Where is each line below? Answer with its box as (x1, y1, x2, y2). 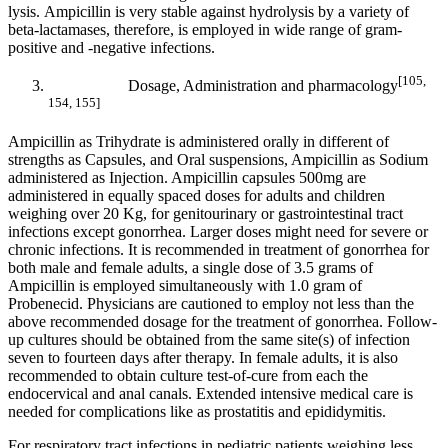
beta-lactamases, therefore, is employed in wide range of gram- (8, 20, 402, 38)
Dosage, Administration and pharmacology (48, 76, 398, 94)
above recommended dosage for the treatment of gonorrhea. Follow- (8, 313, 437, 331)
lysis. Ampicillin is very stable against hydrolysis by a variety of (8, 2, 409, 20)
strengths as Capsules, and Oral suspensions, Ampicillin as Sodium (8, 151, 428, 169)
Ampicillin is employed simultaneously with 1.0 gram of (8, 277, 362, 295)
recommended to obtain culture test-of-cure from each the (8, 367, 368, 385)
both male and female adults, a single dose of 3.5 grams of (8, 259, 373, 277)
